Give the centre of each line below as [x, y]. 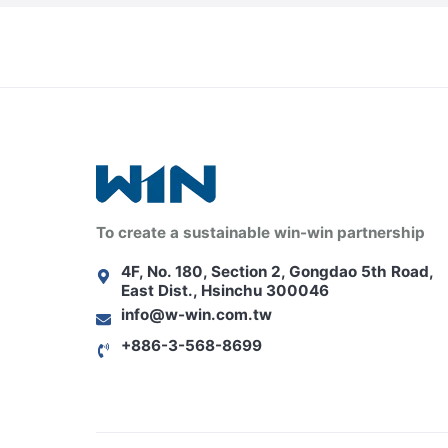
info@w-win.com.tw [196, 315]
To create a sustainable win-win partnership [260, 233]
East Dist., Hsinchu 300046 [225, 291]
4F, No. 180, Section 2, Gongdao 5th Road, [277, 272]
